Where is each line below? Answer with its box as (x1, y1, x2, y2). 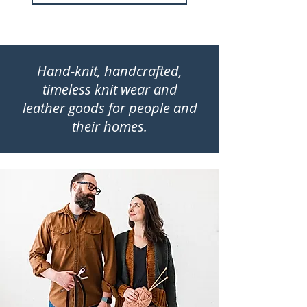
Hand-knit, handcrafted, (37, 61, 182, 80)
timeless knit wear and (42, 79, 177, 99)
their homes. (72, 116, 147, 136)
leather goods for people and (22, 98, 197, 117)
